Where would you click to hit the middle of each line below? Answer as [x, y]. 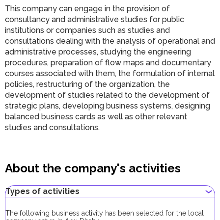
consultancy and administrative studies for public [95, 20]
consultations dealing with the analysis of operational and [110, 41]
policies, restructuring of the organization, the [87, 84]
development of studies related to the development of [107, 95]
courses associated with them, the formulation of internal [110, 74]
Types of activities [42, 192]
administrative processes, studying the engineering [98, 52]
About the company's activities [93, 168]
